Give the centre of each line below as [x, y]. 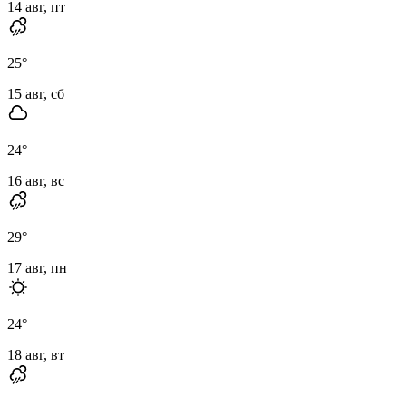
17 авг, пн [37, 267]
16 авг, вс [36, 180]
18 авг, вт [36, 354]
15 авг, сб [36, 93]
